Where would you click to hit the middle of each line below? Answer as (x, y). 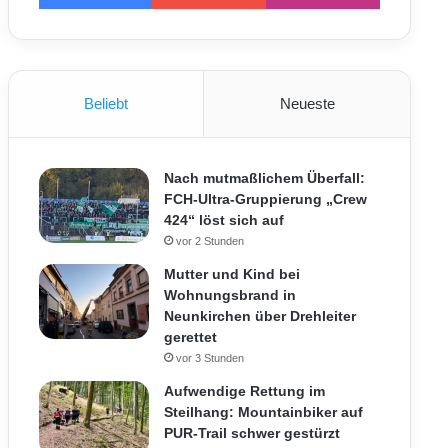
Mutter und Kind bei (231, 274)
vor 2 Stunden (209, 241)
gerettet (190, 337)
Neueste (307, 103)
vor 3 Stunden (209, 358)
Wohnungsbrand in (229, 295)
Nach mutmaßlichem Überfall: (264, 178)
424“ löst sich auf (223, 220)
